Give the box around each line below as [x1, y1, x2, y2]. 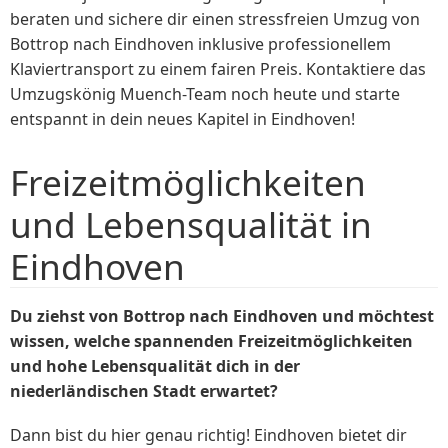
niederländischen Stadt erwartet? [10, 380, 278, 403]
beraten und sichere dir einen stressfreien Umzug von [10, 8, 420, 30]
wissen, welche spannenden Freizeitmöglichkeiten [10, 330, 413, 353]
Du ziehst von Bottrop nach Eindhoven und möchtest [10, 305, 434, 328]
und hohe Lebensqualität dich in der [10, 355, 300, 378]
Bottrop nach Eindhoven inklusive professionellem [10, 33, 391, 55]
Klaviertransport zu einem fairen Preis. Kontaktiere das [10, 58, 426, 80]
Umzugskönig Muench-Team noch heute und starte [10, 83, 400, 105]
